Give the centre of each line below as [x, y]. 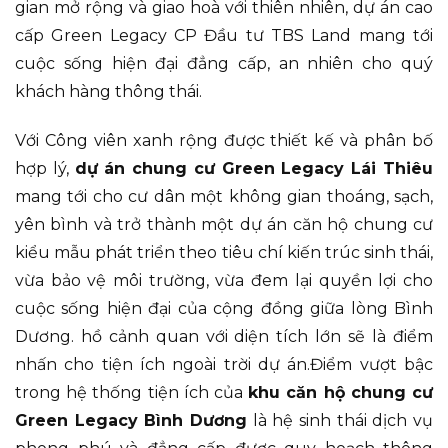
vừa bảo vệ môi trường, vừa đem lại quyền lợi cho [224, 280]
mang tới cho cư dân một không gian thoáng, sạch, [224, 196]
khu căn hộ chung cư [341, 392]
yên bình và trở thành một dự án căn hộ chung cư [224, 224]
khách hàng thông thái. [108, 91]
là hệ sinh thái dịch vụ [340, 420]
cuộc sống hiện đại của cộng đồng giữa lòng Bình [224, 308]
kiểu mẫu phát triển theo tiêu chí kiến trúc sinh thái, [224, 252]
